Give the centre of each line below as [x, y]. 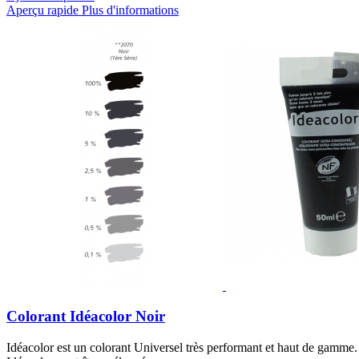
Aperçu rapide [42, 10]
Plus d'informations [130, 10]
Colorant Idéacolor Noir [86, 317]
